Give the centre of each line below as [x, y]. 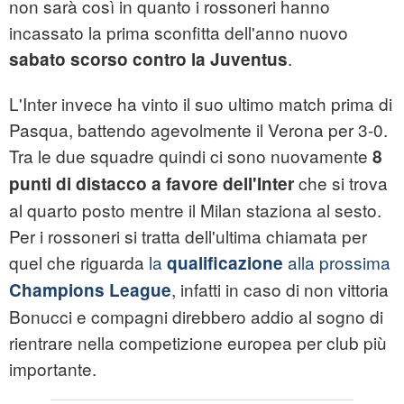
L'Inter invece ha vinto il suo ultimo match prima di [201, 104]
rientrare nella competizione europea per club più [198, 343]
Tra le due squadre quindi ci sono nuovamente [191, 156]
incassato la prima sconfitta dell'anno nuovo [179, 32]
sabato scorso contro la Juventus [148, 60]
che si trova [341, 183]
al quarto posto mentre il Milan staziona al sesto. [195, 210]
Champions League [90, 290]
